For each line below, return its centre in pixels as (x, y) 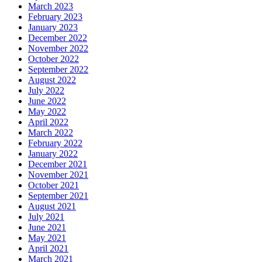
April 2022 (48, 122)
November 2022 (58, 49)
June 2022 (47, 101)
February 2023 (55, 17)
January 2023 (53, 27)
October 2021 (54, 185)
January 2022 (53, 154)
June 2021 (47, 227)
